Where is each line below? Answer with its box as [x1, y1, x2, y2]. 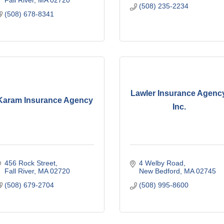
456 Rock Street [4, 158, 55, 167]
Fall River [4, 166, 34, 175]
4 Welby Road [138, 158, 183, 167]
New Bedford [138, 166, 180, 175]
